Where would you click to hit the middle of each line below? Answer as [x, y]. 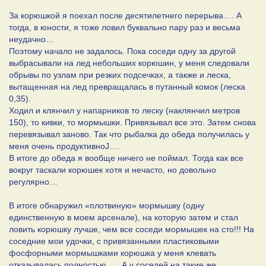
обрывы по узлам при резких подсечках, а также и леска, [120, 75]
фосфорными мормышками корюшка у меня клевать [113, 253]
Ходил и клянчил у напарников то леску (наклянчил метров [124, 110]
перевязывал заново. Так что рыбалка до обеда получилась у [129, 134]
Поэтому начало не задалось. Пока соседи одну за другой [122, 51]
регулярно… [33, 181]
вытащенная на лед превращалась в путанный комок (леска [127, 86]
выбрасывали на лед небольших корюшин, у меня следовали [129, 63]
